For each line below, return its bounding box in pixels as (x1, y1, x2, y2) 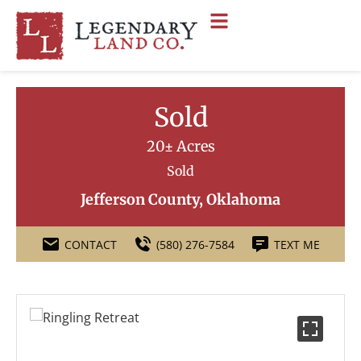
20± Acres (146, 137, 215, 156)
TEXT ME (274, 236, 320, 252)
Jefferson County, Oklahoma (81, 190, 280, 209)
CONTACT (64, 236, 117, 252)
